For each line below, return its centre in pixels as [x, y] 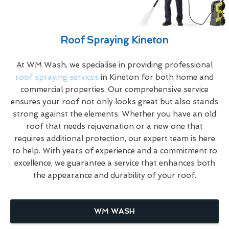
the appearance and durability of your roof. [114, 175]
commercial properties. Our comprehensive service [114, 89]
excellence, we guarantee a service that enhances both [114, 163]
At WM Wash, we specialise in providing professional [114, 65]
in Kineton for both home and [156, 77]
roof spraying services [57, 77]
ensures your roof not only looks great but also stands [114, 101]
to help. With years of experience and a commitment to [114, 151]
